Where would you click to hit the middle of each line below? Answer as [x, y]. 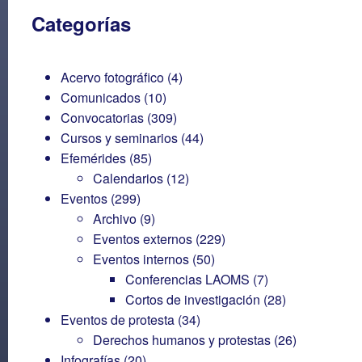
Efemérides [93, 158]
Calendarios [128, 178]
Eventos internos [141, 259]
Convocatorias [102, 117]
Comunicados [101, 97]
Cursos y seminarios [119, 137]
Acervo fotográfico [112, 77]
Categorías [81, 23]
